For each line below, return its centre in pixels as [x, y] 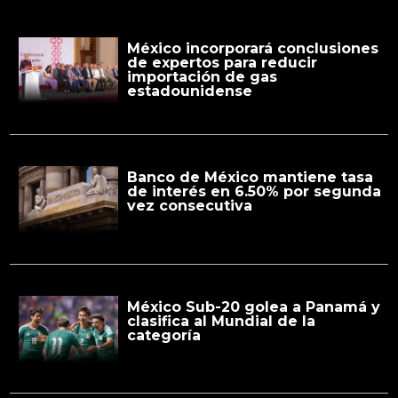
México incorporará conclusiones [252, 49]
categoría [163, 335]
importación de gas [202, 77]
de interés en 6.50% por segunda [254, 192]
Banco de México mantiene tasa [250, 178]
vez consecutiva [189, 206]
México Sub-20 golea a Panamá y [253, 306]
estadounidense [189, 92]
